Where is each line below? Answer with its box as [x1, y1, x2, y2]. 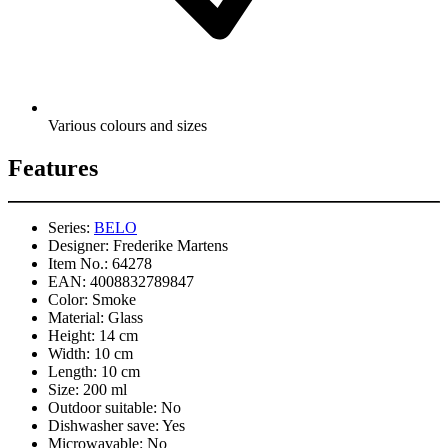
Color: [48, 291, 88, 309]
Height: [48, 327, 95, 345]
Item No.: [48, 255, 108, 273]
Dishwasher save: [48, 417, 159, 435]
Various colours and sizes [48, 116, 207, 134]
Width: [48, 345, 90, 363]
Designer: [48, 237, 109, 255]
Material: [48, 309, 104, 327]
